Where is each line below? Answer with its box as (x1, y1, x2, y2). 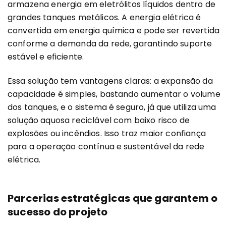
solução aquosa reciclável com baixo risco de (8, 115, 190, 127)
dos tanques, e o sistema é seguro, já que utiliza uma (8, 101, 216, 114)
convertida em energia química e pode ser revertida (8, 24, 220, 36)
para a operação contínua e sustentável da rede (8, 141, 205, 153)
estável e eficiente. (8, 50, 84, 63)
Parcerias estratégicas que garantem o (8, 191, 218, 206)
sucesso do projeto (8, 205, 108, 219)
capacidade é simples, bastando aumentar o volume (8, 88, 220, 100)
